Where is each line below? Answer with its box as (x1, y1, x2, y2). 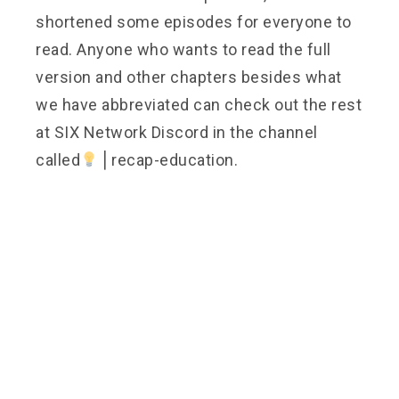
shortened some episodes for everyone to (36, 12, 352, 31)
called (36, 151, 80, 169)
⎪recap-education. (98, 151, 238, 169)
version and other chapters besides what (36, 68, 342, 86)
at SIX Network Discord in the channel (36, 123, 318, 142)
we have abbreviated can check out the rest (36, 95, 362, 114)
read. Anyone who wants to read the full (36, 40, 331, 59)
